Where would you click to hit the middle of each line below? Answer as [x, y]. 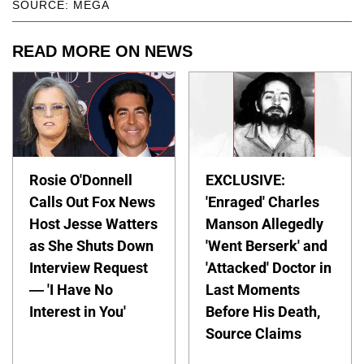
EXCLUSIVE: [246, 180]
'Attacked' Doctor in [269, 267]
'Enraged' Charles [263, 201]
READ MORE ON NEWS [102, 51]
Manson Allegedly [265, 223]
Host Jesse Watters [93, 223]
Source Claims [254, 333]
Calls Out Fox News [92, 201]
